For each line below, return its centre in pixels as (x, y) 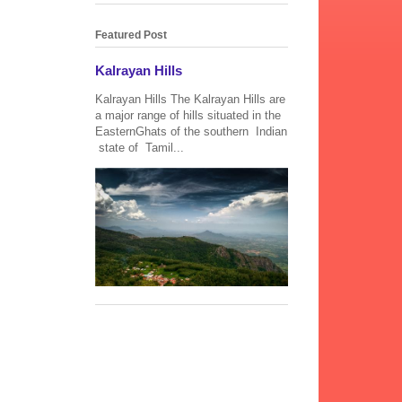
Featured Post (131, 35)
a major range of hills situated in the (188, 116)
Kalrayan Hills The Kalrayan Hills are (190, 100)
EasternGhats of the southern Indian (191, 132)
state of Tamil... (140, 148)
